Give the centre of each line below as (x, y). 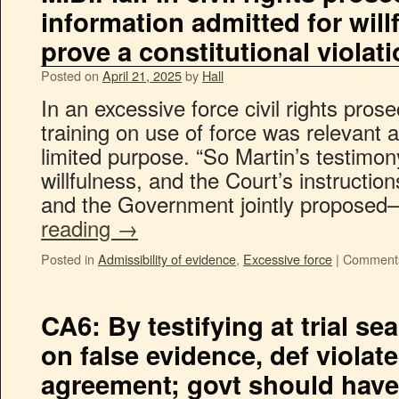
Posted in (68, 259)
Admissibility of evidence (167, 259)
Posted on (70, 75)
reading (79, 228)
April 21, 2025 (142, 75)
